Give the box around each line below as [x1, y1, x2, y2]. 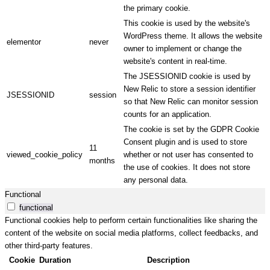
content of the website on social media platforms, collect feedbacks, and [5, 228, 258, 238]
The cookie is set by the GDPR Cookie [124, 125, 259, 134]
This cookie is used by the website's [124, 19, 250, 28]
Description [147, 256, 190, 265]
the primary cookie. [124, 4, 190, 13]
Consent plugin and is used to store [124, 137, 247, 147]
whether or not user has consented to [124, 150, 253, 160]
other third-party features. [5, 241, 93, 251]
